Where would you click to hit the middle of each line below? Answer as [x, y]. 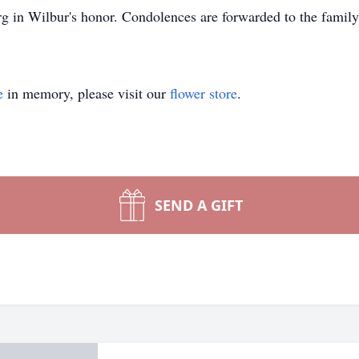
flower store [204, 93]
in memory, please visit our [87, 93]
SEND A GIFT [199, 205]
